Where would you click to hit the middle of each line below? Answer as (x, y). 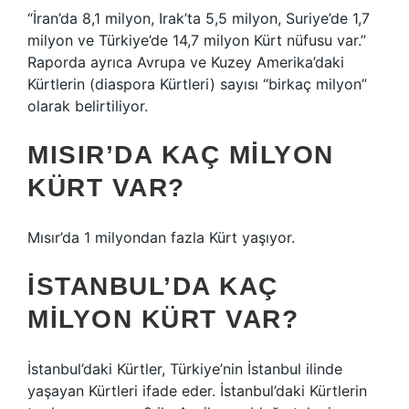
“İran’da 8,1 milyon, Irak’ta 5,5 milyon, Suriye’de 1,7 (199, 18)
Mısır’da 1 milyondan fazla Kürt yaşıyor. (161, 237)
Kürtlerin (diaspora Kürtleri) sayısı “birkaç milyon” (197, 84)
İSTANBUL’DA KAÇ (153, 286)
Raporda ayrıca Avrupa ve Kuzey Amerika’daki (186, 62)
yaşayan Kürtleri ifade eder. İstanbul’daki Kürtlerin (197, 391)
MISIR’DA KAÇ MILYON (181, 155)
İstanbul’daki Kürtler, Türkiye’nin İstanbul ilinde (185, 369)
